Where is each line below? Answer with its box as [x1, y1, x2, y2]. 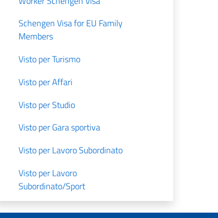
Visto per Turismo [18, 53, 81, 66]
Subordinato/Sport [18, 180, 86, 193]
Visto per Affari [18, 75, 73, 89]
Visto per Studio [18, 98, 75, 111]
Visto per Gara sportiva [18, 121, 101, 134]
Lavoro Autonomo [18, 202, 84, 216]
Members [18, 30, 54, 43]
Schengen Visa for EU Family [18, 17, 123, 30]
